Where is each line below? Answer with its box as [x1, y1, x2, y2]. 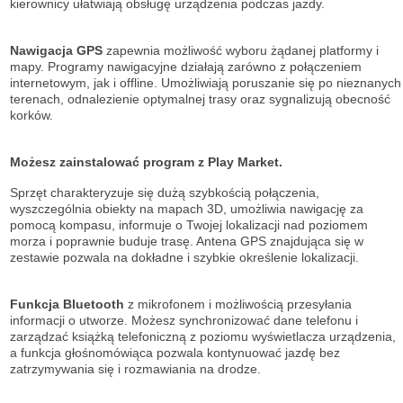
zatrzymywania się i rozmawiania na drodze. [10, 362, 261, 377]
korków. [10, 108, 53, 123]
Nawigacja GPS [10, 43, 103, 58]
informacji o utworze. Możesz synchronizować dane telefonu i [10, 313, 358, 328]
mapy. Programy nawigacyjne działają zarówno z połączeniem [10, 59, 362, 75]
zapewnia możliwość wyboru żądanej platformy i [106, 43, 379, 58]
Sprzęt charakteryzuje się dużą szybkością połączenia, [10, 185, 319, 201]
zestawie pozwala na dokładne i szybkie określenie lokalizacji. [10, 250, 359, 265]
